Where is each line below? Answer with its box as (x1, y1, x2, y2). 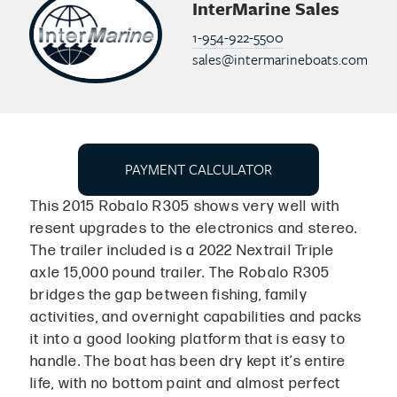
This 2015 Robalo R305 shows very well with (30, 197, 340, 215)
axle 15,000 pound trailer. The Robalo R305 (30, 263, 331, 282)
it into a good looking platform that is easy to (30, 330, 346, 348)
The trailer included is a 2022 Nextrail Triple (30, 241, 335, 260)
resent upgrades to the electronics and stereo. (30, 219, 358, 237)
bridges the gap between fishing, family (30, 285, 307, 304)
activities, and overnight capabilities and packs (30, 307, 362, 326)
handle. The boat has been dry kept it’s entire (30, 352, 346, 370)
